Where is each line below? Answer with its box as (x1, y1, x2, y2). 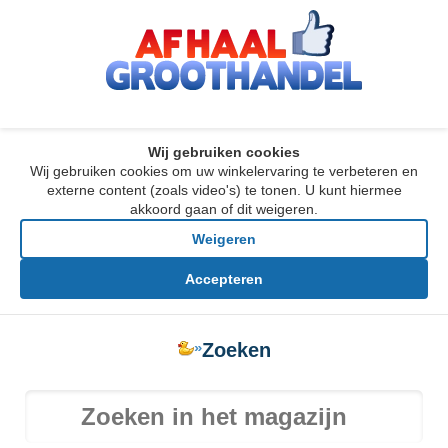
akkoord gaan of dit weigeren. (130, 201, 318, 217)
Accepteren (185, 271, 263, 287)
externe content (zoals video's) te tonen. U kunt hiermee (46, 182, 402, 198)
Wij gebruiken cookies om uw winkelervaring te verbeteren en (30, 163, 418, 179)
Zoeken (201, 339, 271, 361)
